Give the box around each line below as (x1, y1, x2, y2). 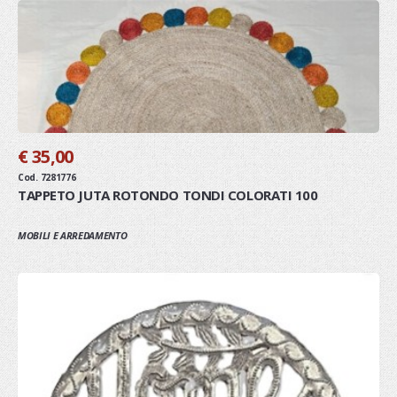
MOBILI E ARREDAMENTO (18, 228, 128, 242)
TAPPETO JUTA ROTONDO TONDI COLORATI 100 (18, 185, 318, 204)
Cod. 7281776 (18, 170, 76, 183)
